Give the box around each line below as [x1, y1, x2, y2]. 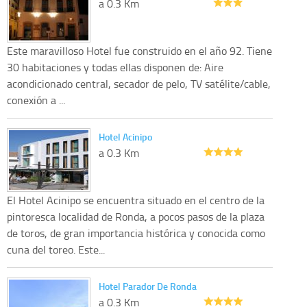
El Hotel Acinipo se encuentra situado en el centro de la [7, 193, 265, 208]
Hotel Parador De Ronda [99, 280, 197, 293]
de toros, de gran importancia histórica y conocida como [7, 225, 265, 241]
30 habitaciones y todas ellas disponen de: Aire [7, 60, 223, 75]
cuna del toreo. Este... [7, 242, 105, 258]
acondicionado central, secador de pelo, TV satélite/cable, [7, 76, 271, 92]
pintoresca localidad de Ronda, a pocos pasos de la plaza [7, 209, 265, 225]
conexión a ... [7, 93, 65, 108]
